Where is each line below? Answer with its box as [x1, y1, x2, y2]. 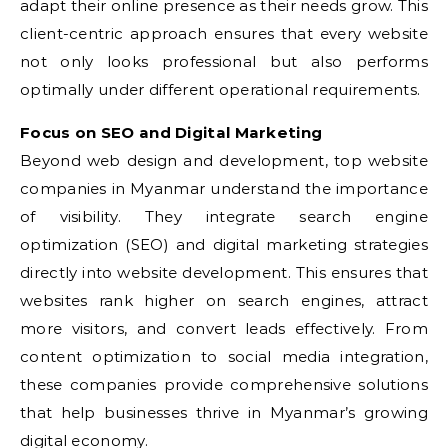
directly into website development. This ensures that [20, 263, 428, 282]
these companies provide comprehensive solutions [20, 375, 428, 394]
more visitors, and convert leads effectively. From [20, 319, 428, 338]
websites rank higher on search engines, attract [20, 291, 428, 310]
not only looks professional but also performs [20, 52, 428, 71]
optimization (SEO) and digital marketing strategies [20, 235, 428, 254]
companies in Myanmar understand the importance [20, 179, 428, 198]
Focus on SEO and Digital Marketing [20, 123, 323, 142]
